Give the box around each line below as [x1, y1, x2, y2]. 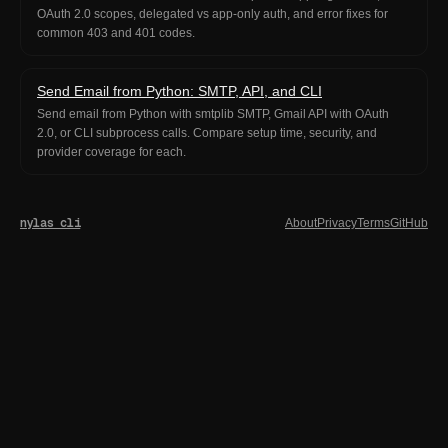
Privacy [317, 216, 357, 230]
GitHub [390, 216, 428, 230]
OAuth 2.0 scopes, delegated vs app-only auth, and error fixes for [37, 7, 388, 21]
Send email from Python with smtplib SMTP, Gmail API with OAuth [37, 107, 389, 121]
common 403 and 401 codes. [37, 26, 195, 40]
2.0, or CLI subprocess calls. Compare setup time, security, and [37, 126, 377, 140]
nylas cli [20, 215, 81, 231]
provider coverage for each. [37, 145, 186, 159]
